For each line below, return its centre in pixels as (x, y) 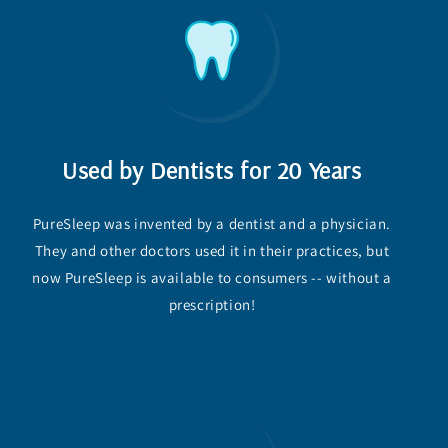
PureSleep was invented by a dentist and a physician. (212, 223)
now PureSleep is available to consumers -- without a (212, 277)
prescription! (212, 304)
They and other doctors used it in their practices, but (212, 250)
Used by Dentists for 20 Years (212, 169)
